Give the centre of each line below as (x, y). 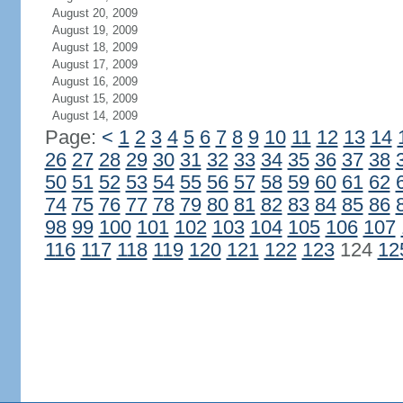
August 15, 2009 (94, 99)
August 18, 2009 (94, 47)
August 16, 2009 (94, 81)
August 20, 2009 (94, 13)
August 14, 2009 (94, 116)
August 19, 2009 (94, 30)
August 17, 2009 (94, 64)
